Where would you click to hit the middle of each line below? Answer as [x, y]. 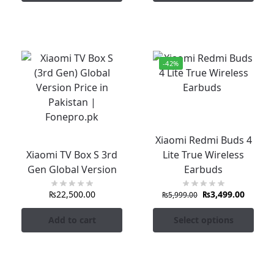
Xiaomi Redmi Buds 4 [203, 140]
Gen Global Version [72, 169]
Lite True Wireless [203, 154]
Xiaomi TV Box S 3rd [72, 154]
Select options [203, 220]
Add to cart [72, 220]
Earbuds [203, 169]
